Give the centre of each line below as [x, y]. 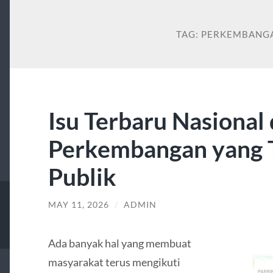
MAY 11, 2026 [78, 205]
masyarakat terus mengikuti [114, 262]
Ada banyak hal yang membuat [119, 243]
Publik [82, 177]
